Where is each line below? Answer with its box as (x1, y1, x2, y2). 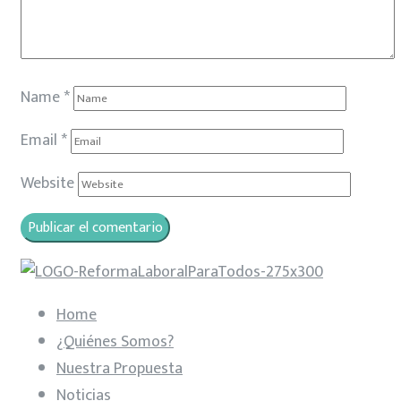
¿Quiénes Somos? (56, 328, 174, 356)
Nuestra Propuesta (56, 355, 183, 383)
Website (21, 170, 74, 198)
